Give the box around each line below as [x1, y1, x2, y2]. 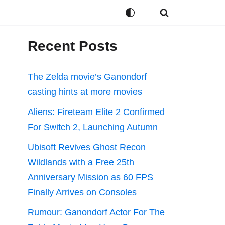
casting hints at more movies [28, 87, 142, 97]
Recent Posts [28, 38, 118, 54]
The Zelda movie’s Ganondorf [28, 72, 147, 82]
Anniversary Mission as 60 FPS [28, 172, 153, 182]
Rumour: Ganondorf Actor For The [28, 207, 165, 217]
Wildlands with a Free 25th [28, 157, 134, 167]
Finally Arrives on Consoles [28, 187, 137, 197]
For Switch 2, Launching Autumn [28, 122, 158, 132]
